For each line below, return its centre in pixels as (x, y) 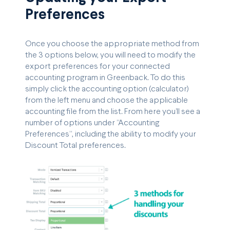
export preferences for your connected (98, 66)
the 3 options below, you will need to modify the (110, 55)
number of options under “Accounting (92, 123)
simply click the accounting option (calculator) (107, 89)
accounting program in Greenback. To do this (105, 78)
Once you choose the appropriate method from (112, 44)
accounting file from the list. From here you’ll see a (113, 111)
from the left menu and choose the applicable (107, 100)
